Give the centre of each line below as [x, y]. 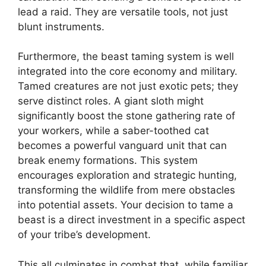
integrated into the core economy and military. [128, 72]
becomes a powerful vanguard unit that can [122, 146]
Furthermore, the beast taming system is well [126, 57]
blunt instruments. [61, 26]
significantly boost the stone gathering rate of [126, 116]
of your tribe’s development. [84, 235]
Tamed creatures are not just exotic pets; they [128, 86]
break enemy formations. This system [108, 161]
